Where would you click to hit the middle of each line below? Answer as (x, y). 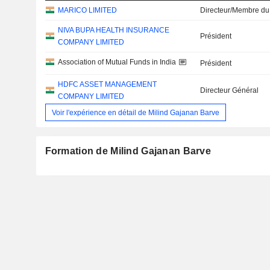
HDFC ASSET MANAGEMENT (107, 85)
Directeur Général (230, 91)
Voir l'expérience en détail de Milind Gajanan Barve (135, 112)
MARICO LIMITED (87, 11)
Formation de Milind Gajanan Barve (128, 151)
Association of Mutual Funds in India (117, 62)
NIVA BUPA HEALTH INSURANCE (113, 30)
